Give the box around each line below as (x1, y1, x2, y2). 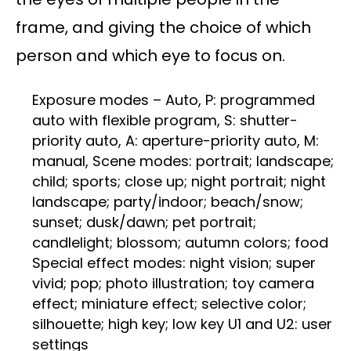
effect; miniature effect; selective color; (32, 294, 306, 314)
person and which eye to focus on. (16, 45, 285, 67)
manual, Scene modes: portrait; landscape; (32, 151, 334, 172)
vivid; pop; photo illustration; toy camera (32, 273, 314, 294)
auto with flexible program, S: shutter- (32, 110, 298, 131)
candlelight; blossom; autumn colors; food (32, 233, 328, 253)
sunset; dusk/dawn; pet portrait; (32, 212, 256, 233)
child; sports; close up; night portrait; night (32, 172, 326, 192)
